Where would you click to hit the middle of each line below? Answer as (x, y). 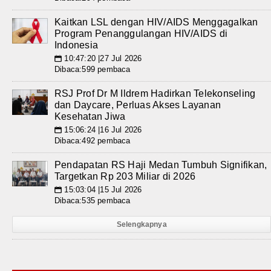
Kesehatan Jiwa (90, 116)
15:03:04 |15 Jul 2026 (102, 190)
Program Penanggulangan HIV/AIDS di (141, 34)
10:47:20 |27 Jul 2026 (102, 58)
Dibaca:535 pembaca (93, 201)
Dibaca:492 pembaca (93, 141)
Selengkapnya (142, 224)
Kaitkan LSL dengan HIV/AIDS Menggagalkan (156, 22)
